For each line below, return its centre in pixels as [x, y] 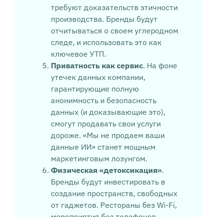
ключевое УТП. [78, 54]
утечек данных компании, [98, 77]
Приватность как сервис [97, 66]
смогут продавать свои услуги [106, 124]
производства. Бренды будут [104, 19]
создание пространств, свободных [114, 194]
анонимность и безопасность [103, 101]
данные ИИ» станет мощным [103, 147]
